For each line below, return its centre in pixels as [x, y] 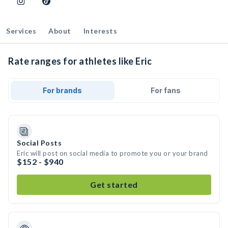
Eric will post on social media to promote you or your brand [112, 153]
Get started [114, 184]
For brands [63, 90]
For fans [165, 90]
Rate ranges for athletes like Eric [80, 61]
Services [21, 31]
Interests [100, 31]
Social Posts [39, 143]
